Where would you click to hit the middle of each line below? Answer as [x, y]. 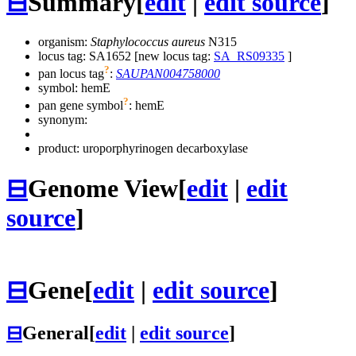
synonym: [63, 120]
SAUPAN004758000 [168, 74]
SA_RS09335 [249, 56]
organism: [64, 41]
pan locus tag [71, 74]
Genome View [103, 188]
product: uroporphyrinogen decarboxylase [143, 149]
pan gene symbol [81, 106]
